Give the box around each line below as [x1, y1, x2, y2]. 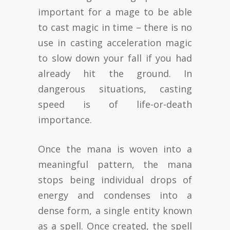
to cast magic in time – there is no [38, 21, 192, 33]
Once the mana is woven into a [38, 142, 192, 155]
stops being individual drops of [38, 173, 192, 186]
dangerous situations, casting [38, 82, 192, 95]
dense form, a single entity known [38, 204, 192, 217]
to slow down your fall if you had [38, 51, 192, 64]
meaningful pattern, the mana [38, 158, 192, 170]
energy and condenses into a [38, 188, 192, 201]
